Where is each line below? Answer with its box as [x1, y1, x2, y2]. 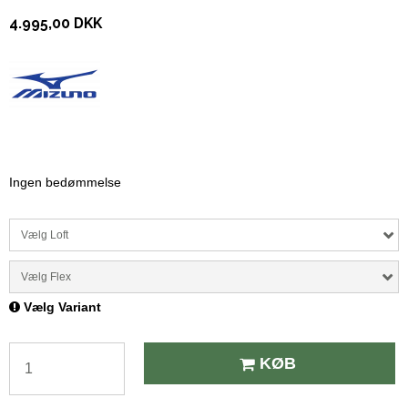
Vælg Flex [21, 270, 71, 284]
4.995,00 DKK [9, 15, 102, 33]
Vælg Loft [21, 229, 68, 242]
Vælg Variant [20, 300, 101, 315]
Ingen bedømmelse [9, 175, 121, 190]
